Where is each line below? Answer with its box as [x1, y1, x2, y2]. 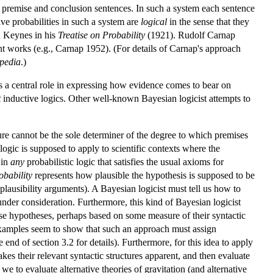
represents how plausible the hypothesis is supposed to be [32, 169, 255, 180]
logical [141, 16, 167, 27]
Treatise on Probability [58, 29, 145, 40]
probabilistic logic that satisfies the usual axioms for [24, 156, 224, 167]
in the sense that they [167, 16, 249, 27]
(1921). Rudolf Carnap [145, 29, 235, 40]
